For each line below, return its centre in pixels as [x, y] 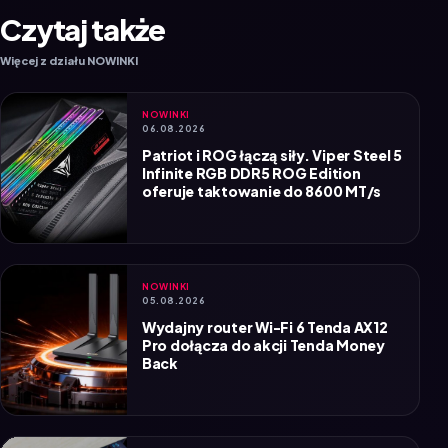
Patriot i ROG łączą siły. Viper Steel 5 [272, 114]
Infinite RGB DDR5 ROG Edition [251, 132]
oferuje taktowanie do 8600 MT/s [262, 150]
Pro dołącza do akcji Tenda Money [263, 304]
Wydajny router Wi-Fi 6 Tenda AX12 [265, 286]
